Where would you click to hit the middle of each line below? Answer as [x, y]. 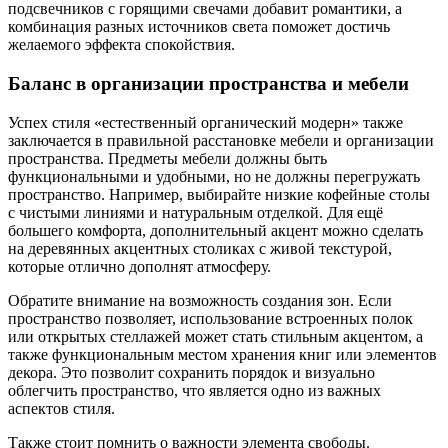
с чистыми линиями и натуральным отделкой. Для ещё [195, 212]
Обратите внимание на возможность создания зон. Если [200, 300]
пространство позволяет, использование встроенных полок [210, 318]
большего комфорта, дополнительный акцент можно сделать [215, 230]
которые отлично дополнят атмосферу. [139, 266]
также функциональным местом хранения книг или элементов [222, 354]
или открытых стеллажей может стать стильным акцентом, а [215, 336]
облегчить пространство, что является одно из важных [194, 390]
